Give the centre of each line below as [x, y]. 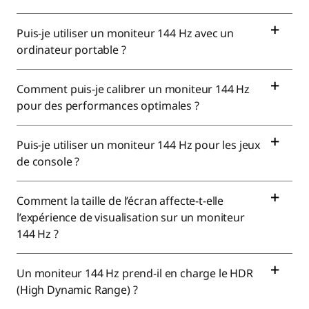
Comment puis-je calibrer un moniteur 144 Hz [133, 89]
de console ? [49, 161]
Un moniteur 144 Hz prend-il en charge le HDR [135, 273]
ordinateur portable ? [73, 50]
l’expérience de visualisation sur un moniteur [131, 217]
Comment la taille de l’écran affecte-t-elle [120, 201]
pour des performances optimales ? [109, 106]
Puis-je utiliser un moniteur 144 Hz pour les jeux [139, 145]
